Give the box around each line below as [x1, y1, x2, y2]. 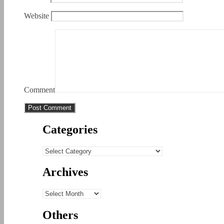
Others [42, 208, 78, 222]
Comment [24, 85, 55, 94]
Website [24, 11, 49, 20]
